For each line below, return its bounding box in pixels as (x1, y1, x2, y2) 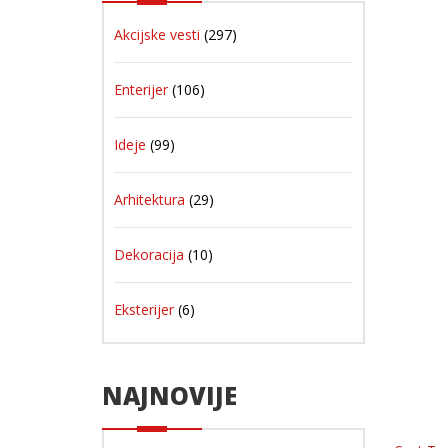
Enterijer (114, 80, 168, 99)
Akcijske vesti (114, 25, 200, 44)
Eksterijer (114, 300, 174, 319)
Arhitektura (114, 190, 185, 209)
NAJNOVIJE (102, 379, 237, 412)
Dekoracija (114, 245, 184, 264)
